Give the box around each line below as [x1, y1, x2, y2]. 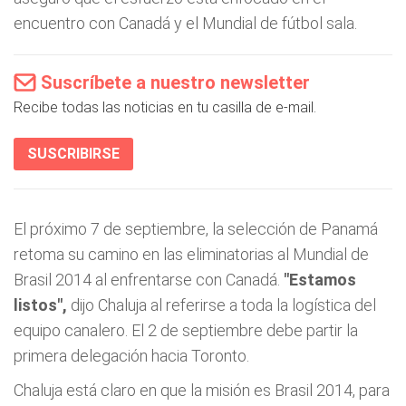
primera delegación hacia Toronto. [14, 346, 249, 365]
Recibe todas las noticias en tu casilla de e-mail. [14, 99, 316, 116]
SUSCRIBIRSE [27, 145, 120, 162]
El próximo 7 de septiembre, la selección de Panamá [14, 219, 378, 238]
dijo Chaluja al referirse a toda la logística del [67, 295, 376, 314]
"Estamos [284, 270, 356, 289]
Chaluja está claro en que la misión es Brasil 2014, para [14, 381, 390, 400]
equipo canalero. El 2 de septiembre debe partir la [14, 321, 358, 340]
